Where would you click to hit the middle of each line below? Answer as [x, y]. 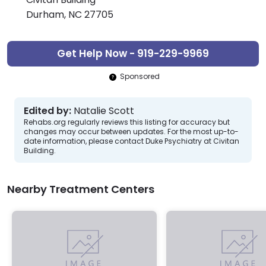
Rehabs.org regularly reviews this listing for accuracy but [127, 122]
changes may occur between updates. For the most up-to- [131, 132]
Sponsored [140, 77]
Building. [40, 151]
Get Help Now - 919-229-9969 [133, 54]
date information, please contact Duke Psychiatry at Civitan [132, 141]
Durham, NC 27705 [70, 15]
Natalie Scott [104, 111]
